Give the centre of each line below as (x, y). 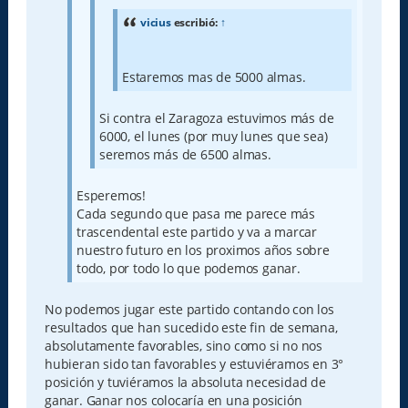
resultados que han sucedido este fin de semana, (191, 328)
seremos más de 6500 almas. (185, 155)
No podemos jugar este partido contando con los (189, 310)
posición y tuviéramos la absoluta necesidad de (185, 382)
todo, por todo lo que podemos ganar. (188, 269)
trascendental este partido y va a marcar (196, 232)
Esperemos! (111, 196)
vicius (155, 23)
